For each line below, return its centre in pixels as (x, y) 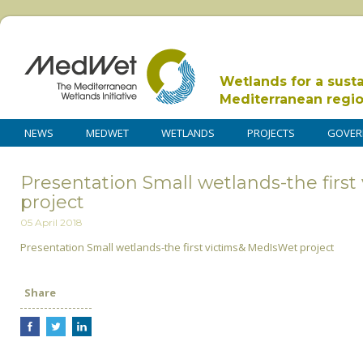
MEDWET (107, 133)
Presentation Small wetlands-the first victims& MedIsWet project (177, 248)
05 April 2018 (51, 223)
